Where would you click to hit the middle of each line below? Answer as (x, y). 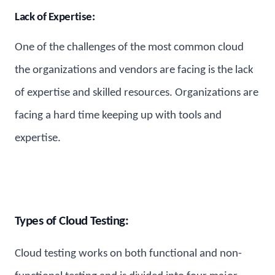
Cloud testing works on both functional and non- (128, 254)
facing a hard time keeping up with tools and (118, 115)
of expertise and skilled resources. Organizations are (137, 93)
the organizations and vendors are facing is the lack (134, 70)
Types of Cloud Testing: (72, 221)
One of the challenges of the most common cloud (129, 47)
